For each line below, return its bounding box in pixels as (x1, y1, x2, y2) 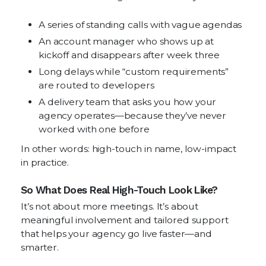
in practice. (21, 157, 69, 168)
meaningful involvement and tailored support (21, 214, 229, 226)
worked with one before (39, 123, 150, 135)
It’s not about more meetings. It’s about (21, 201, 198, 212)
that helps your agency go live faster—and (21, 228, 212, 239)
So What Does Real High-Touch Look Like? (21, 184, 219, 196)
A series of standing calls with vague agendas (39, 19, 242, 30)
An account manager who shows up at (39, 36, 214, 47)
